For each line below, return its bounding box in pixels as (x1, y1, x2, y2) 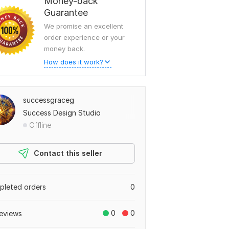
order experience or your (44, 33, 125, 41)
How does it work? (44, 58, 103, 66)
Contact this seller (34, 149, 102, 157)
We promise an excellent (44, 22, 123, 30)
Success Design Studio (23, 108, 101, 117)
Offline (29, 121, 52, 129)
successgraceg (23, 96, 74, 104)
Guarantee (44, 7, 88, 18)
